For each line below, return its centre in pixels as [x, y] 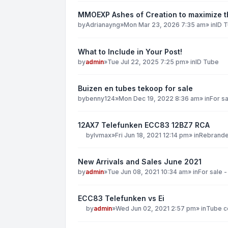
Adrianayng [103, 25]
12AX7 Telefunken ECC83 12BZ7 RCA [144, 125]
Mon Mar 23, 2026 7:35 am [165, 25]
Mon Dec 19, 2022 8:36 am [159, 98]
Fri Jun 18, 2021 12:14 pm [152, 135]
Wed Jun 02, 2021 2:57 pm [156, 209]
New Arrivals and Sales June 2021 [140, 162]
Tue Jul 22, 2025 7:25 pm [146, 62]
